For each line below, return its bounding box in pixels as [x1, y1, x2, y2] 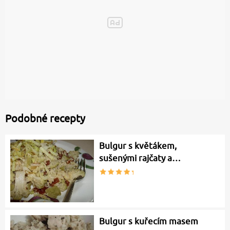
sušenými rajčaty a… [99, 153, 181, 164]
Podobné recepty [5, 112, 85, 125]
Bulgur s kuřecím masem [99, 216, 199, 227]
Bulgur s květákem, [99, 141, 177, 151]
